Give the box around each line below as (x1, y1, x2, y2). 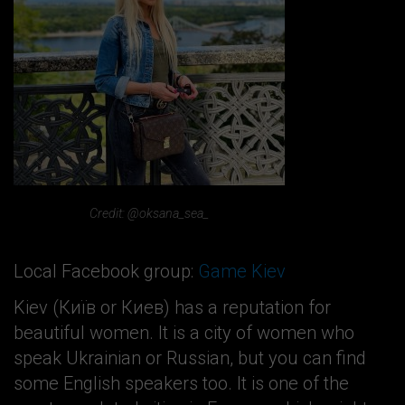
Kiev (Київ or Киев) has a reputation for (14, 297, 331, 319)
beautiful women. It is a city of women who (14, 322, 354, 344)
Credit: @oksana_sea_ (89, 205, 209, 221)
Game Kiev (198, 260, 286, 283)
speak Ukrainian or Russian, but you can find (14, 347, 366, 370)
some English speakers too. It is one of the (14, 372, 349, 395)
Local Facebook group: (14, 260, 198, 283)
